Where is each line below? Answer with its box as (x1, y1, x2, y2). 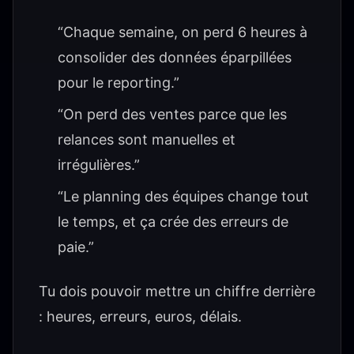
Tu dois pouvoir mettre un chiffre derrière (39, 283, 315, 299)
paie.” (58, 239, 94, 255)
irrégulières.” (58, 156, 140, 173)
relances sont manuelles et (58, 131, 235, 148)
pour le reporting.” (58, 74, 179, 91)
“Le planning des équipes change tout (58, 188, 309, 205)
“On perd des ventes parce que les (58, 106, 287, 122)
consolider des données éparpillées (58, 49, 292, 66)
